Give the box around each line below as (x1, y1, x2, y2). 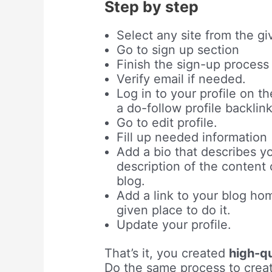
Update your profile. (117, 217, 232, 233)
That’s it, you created (104, 245, 229, 260)
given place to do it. (117, 203, 231, 218)
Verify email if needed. (117, 72, 246, 87)
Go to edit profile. (117, 115, 218, 131)
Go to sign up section (117, 42, 240, 58)
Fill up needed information (117, 130, 268, 145)
